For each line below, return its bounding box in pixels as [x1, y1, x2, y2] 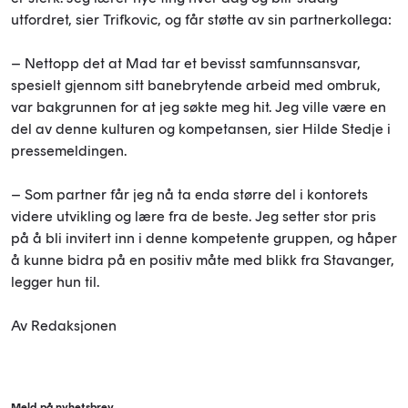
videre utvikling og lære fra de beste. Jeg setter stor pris [11, 207, 376, 225]
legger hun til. [11, 272, 99, 291]
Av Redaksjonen [11, 316, 117, 334]
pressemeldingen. [11, 141, 127, 159]
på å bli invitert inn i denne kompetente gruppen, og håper [11, 229, 397, 247]
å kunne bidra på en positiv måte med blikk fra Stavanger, [11, 250, 394, 269]
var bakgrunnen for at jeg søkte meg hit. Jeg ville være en [11, 97, 386, 116]
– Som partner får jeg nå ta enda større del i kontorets [11, 185, 368, 203]
